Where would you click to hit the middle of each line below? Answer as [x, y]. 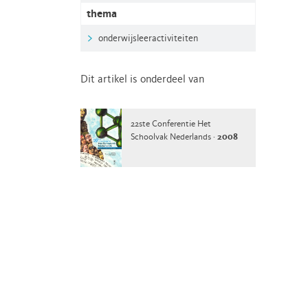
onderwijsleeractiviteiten [148, 38]
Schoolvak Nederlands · [174, 137]
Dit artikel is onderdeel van [142, 80]
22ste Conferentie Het [171, 124]
